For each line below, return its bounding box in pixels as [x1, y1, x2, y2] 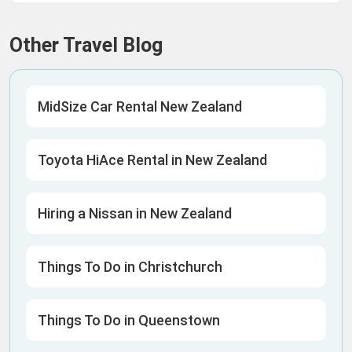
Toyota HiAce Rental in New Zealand [38, 152, 267, 168]
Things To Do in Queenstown [38, 312, 220, 328]
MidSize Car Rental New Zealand [38, 98, 242, 115]
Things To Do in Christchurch [38, 258, 222, 275]
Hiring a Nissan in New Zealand [38, 205, 232, 222]
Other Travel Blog [9, 34, 163, 57]
